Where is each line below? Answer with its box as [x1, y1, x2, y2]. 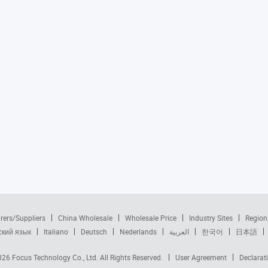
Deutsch [81, 227, 107, 237]
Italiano [44, 227, 68, 237]
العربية [169, 227, 189, 237]
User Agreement [175, 252, 227, 263]
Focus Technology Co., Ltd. [11, 252, 100, 263]
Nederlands [120, 227, 157, 237]
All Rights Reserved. [99, 252, 163, 263]
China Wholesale [57, 213, 112, 223]
